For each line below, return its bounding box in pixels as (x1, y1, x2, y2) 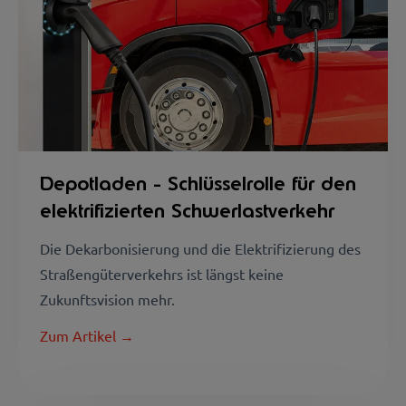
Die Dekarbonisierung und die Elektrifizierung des (40, 238, 361, 257)
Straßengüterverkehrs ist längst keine (40, 264, 284, 283)
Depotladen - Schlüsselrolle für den (40, 170, 356, 196)
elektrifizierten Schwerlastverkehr (40, 198, 334, 223)
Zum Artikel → (40, 325, 134, 344)
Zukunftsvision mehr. (40, 289, 175, 308)
